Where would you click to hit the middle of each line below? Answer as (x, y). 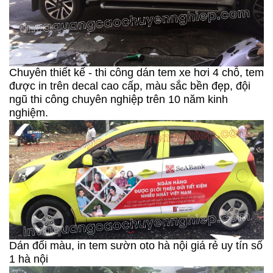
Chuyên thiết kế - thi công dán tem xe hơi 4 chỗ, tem (136, 72)
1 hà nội (29, 259)
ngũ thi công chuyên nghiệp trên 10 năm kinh (119, 99)
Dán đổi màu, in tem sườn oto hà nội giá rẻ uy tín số (136, 246)
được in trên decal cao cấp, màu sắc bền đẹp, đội (130, 86)
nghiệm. (29, 112)
